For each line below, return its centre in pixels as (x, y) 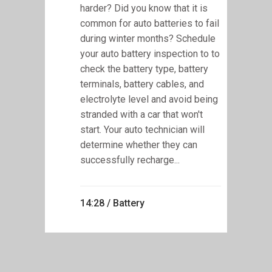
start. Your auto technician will (142, 129)
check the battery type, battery (144, 69)
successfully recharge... (130, 160)
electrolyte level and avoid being (149, 99)
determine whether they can (139, 144)
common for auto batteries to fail (150, 23)
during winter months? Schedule (148, 38)
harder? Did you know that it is (144, 8)
